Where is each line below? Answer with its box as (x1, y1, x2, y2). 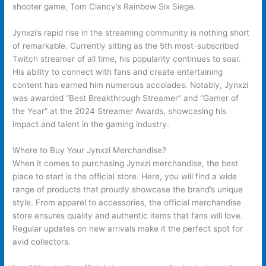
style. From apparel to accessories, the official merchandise (12, 197, 242, 207)
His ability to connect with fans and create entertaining (12, 66, 223, 77)
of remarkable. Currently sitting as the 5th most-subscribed (12, 40, 239, 50)
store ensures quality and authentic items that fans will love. (12, 210, 243, 220)
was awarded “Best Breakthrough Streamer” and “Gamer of (12, 93, 239, 103)
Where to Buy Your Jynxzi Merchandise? (12, 145, 167, 155)
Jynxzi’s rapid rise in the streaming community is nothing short (12, 27, 250, 37)
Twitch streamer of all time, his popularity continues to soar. (12, 53, 242, 64)
